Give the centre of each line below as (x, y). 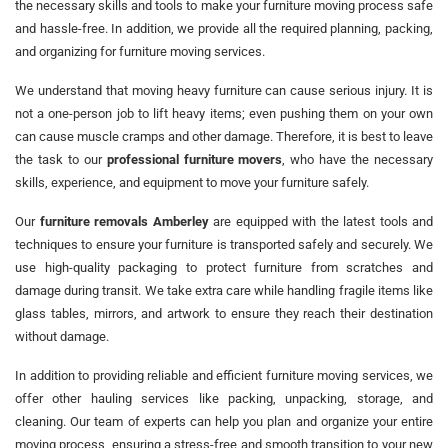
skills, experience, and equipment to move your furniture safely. (192, 182)
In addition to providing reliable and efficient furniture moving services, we (224, 375)
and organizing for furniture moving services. (140, 51)
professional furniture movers (194, 159)
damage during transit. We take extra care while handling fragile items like (224, 290)
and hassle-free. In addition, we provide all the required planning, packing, (224, 28)
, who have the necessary (358, 159)
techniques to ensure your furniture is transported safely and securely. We (224, 244)
